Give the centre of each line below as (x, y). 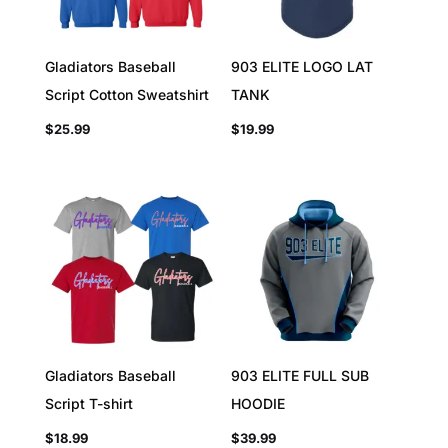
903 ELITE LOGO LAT (302, 67)
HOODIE (258, 404)
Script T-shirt (88, 404)
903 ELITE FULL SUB (300, 376)
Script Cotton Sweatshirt (126, 95)
